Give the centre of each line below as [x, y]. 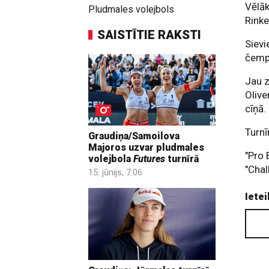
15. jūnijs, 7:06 [115, 173]
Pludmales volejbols [131, 9]
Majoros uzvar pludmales [146, 148]
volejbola [111, 159]
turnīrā [182, 159]
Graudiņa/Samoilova [134, 136]
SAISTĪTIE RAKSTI [149, 35]
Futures [149, 159]
